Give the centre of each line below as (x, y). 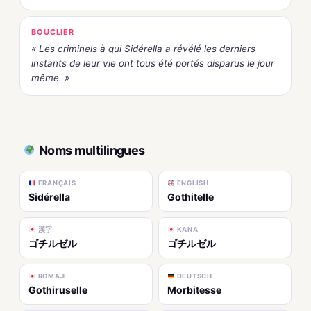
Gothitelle (191, 197)
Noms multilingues (92, 150)
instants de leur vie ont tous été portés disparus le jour (153, 64)
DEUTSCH (193, 276)
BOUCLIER (53, 32)
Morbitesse (194, 290)
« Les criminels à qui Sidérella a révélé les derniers (143, 49)
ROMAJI (51, 276)
